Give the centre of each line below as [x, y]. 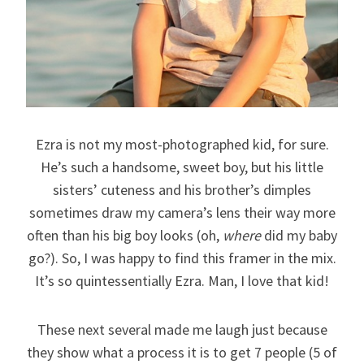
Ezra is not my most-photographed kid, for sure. [182, 144]
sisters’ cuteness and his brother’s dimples [182, 189]
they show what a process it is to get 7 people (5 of [182, 352]
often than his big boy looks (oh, [125, 235]
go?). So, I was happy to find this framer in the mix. [182, 258]
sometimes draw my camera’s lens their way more [182, 212]
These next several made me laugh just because [182, 329]
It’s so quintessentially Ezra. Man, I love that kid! [182, 280]
